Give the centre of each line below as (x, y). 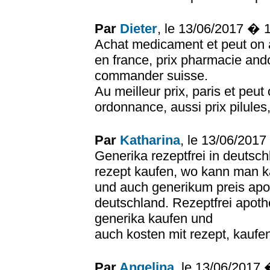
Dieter (139, 29)
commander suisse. (151, 76)
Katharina (150, 140)
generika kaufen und (154, 218)
